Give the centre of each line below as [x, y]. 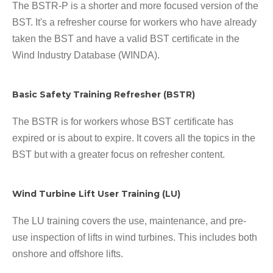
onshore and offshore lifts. [68, 253]
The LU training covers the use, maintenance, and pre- [129, 221]
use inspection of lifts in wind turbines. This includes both [135, 237]
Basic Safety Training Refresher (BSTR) [104, 94]
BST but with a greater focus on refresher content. [119, 154]
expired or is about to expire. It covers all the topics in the [134, 138]
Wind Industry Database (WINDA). [86, 55]
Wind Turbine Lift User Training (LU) [96, 193]
